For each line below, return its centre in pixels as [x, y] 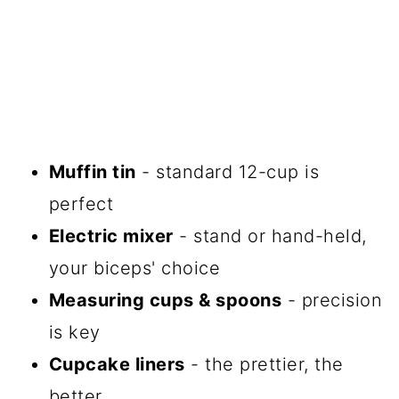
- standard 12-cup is [228, 172]
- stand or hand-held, [270, 236]
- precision [332, 301]
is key [74, 333]
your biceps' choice [134, 269]
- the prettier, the [264, 365]
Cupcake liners [117, 365]
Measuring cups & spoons [165, 301]
